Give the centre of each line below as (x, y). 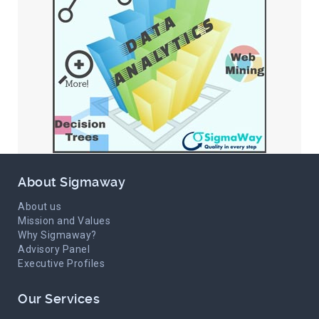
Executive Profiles (61, 263)
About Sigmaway (72, 182)
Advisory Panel (54, 249)
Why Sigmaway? (57, 235)
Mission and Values (64, 221)
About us (40, 206)
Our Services (59, 299)
